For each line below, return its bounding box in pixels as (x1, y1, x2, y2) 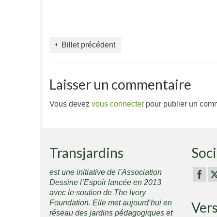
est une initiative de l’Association (49, 168, 162, 176)
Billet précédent (62, 40, 115, 49)
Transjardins (49, 144, 124, 161)
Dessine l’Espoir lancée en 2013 (49, 178, 161, 186)
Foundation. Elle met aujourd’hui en (49, 198, 172, 207)
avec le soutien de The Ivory (49, 188, 146, 197)
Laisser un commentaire (49, 76, 191, 93)
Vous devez (49, 99, 92, 108)
